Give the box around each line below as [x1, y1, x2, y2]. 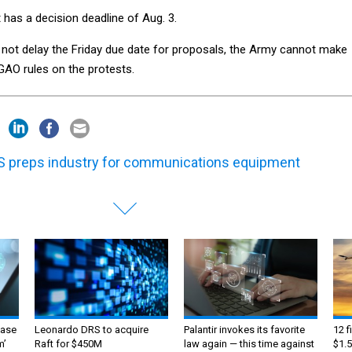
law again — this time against [184, 337, 314, 350]
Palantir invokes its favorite [184, 323, 305, 335]
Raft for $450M [35, 337, 102, 350]
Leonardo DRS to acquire [35, 323, 148, 335]
